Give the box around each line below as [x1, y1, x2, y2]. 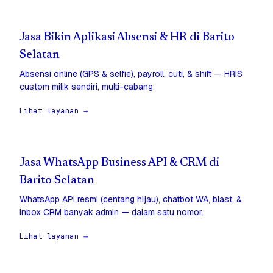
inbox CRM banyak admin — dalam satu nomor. [19, 207, 204, 218]
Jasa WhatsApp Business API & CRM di [19, 157, 219, 169]
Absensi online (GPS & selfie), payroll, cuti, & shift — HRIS [19, 68, 243, 80]
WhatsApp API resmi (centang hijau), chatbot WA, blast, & [19, 194, 242, 205]
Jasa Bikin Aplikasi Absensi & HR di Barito [19, 32, 235, 44]
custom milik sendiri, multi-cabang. [19, 81, 155, 93]
